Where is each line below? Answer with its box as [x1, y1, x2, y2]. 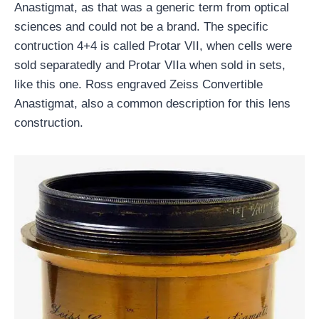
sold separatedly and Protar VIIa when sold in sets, [14, 58, 286, 72]
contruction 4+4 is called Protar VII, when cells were [14, 39, 292, 53]
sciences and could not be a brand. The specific [14, 20, 268, 33]
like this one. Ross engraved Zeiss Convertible [14, 78, 263, 91]
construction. [14, 116, 83, 130]
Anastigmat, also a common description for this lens [14, 97, 291, 110]
